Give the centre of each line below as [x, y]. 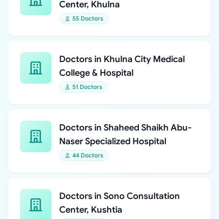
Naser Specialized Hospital [113, 141]
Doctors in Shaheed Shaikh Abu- [125, 128]
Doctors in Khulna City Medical [122, 59]
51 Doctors [87, 87]
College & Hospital [96, 73]
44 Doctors [88, 155]
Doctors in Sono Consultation [120, 196]
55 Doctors [88, 18]
